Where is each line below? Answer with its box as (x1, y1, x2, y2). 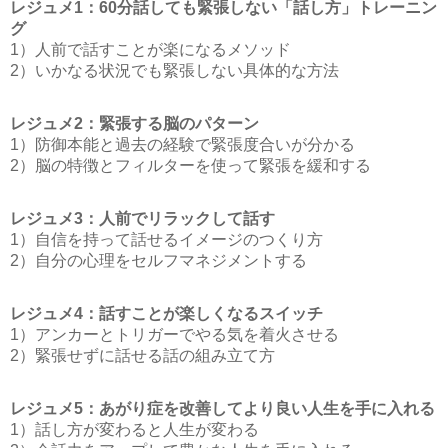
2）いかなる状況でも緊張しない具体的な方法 (10, 62, 339, 79)
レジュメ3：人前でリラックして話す (10, 210, 275, 227)
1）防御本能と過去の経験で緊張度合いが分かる (10, 136, 355, 153)
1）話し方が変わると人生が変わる (10, 421, 259, 438)
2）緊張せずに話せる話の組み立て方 (10, 347, 275, 364)
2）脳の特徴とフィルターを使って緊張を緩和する (10, 157, 371, 174)
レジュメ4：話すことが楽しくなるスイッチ (10, 305, 323, 322)
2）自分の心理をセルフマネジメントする (10, 252, 307, 269)
